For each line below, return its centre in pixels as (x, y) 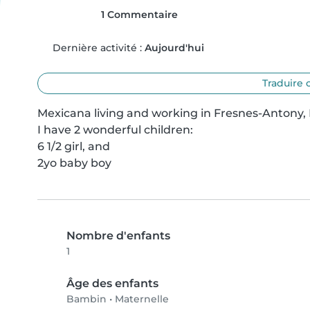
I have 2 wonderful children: (115, 130)
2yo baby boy (74, 163)
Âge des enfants (112, 283)
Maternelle (142, 299)
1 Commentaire (138, 15)
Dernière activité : (97, 48)
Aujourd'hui (174, 48)
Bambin (86, 299)
